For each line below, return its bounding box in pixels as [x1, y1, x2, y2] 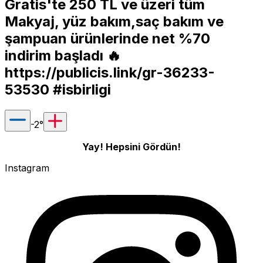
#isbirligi [49, 80, 111, 98]
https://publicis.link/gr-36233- [5, 63, 215, 81]
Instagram [5, 161, 49, 174]
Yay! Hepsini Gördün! [82, 140, 181, 153]
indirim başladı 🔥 [5, 46, 121, 64]
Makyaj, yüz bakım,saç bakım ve [5, 12, 224, 30]
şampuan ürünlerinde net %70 [5, 29, 210, 47]
